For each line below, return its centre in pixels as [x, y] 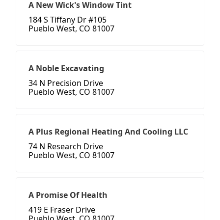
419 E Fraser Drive [62, 210]
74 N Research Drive [66, 147]
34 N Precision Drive [66, 83]
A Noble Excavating [66, 69]
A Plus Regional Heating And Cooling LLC [108, 132]
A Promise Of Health [68, 195]
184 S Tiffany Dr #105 [68, 20]
